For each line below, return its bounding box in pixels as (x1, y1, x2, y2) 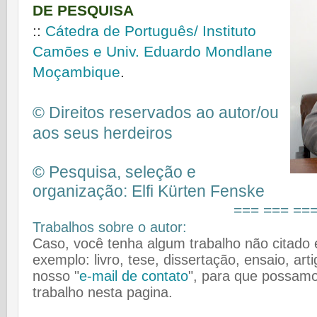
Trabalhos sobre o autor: (33, 219, 187, 236)
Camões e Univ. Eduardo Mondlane (33, 43, 272, 61)
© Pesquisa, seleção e (33, 163, 196, 182)
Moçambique (33, 64, 120, 81)
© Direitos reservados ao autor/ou (33, 103, 279, 122)
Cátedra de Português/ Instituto (45, 23, 256, 40)
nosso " (33, 268, 79, 284)
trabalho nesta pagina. (33, 284, 177, 301)
